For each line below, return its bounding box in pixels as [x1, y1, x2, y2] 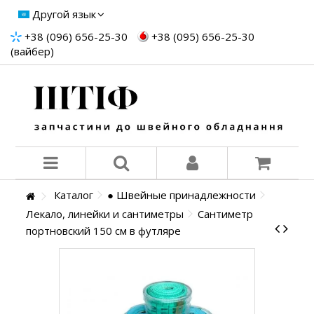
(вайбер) [11, 44, 54, 58]
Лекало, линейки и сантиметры [26, 207, 184, 221]
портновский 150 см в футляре [26, 224, 182, 238]
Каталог [54, 188, 94, 203]
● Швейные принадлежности [107, 188, 257, 203]
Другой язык [32, 7, 96, 21]
